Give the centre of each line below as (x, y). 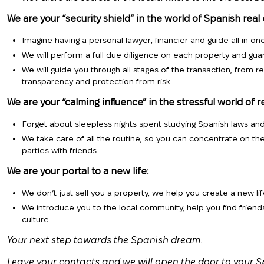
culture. (36, 219)
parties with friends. (60, 150)
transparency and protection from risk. (97, 81)
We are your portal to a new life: (78, 171)
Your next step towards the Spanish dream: (105, 240)
